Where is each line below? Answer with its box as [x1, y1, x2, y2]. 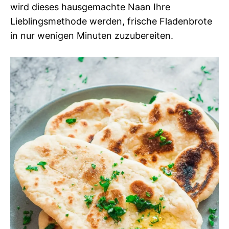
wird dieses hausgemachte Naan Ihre [10, 2, 170, 12]
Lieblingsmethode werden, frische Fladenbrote [10, 16, 212, 27]
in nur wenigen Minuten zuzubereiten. [10, 30, 173, 41]
